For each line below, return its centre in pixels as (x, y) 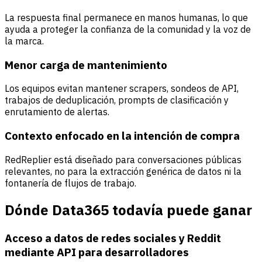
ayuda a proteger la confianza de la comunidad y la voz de (128, 30)
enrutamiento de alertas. (57, 112)
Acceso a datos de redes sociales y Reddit (113, 238)
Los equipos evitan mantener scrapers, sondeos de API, (122, 89)
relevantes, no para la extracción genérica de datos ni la (123, 171)
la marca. (24, 41)
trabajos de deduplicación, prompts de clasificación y (117, 100)
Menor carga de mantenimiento (86, 65)
